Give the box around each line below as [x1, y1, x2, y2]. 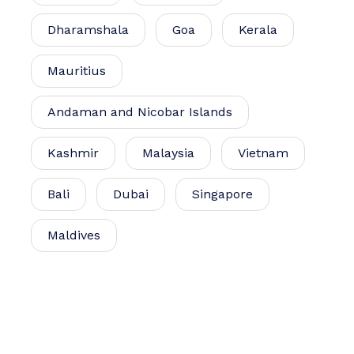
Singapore [192, 186, 253, 201]
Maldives [47, 227, 100, 243]
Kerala [239, 21, 277, 37]
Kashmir [47, 145, 99, 160]
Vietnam [238, 145, 288, 160]
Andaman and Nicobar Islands [47, 104, 232, 119]
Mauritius [47, 62, 106, 78]
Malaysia [142, 145, 194, 160]
